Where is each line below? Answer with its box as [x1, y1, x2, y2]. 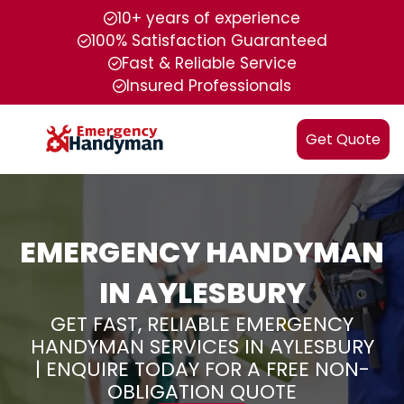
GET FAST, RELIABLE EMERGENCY [50, 310, 353, 338]
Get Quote [306, 129, 381, 150]
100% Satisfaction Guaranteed [90, 30, 327, 51]
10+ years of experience [117, 7, 300, 29]
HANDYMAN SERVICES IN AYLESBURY [30, 333, 374, 361]
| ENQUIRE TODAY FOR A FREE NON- [34, 355, 370, 383]
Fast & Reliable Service [121, 52, 297, 74]
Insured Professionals [126, 75, 291, 96]
